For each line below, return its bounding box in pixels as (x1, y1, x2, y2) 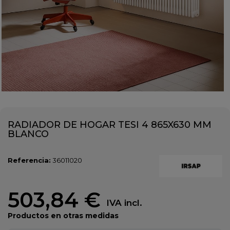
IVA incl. (106, 198, 142, 208)
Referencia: (8, 156, 51, 164)
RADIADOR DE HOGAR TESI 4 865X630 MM (8, 119, 212, 130)
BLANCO (8, 128, 49, 140)
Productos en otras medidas (8, 211, 119, 221)
